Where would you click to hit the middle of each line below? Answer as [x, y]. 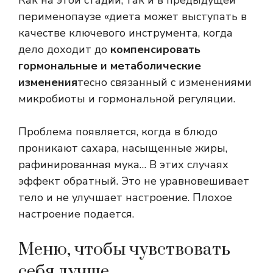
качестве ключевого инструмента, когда [126, 33]
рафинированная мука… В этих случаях [123, 165]
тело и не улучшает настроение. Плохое [125, 198]
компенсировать [155, 50]
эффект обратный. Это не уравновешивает [134, 181]
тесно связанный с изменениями [165, 83]
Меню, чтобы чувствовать [124, 250]
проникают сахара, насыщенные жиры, [123, 148]
